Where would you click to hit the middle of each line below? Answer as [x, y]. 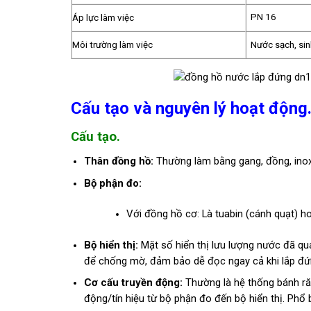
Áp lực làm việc [103, 18]
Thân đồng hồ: [118, 161]
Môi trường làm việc [112, 45]
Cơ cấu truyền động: [133, 283]
